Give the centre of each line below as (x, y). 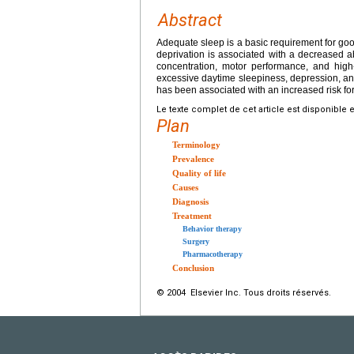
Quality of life (199, 173)
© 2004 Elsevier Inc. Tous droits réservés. (244, 293)
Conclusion (193, 268)
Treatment (192, 216)
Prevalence (193, 159)
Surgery (196, 242)
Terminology (196, 145)
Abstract (190, 21)
